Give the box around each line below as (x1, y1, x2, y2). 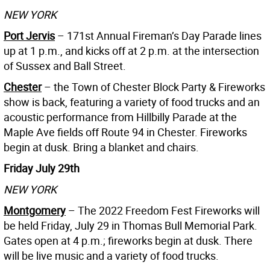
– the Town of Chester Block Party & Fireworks (42, 79, 265, 94)
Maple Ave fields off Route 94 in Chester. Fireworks (4, 124, 247, 139)
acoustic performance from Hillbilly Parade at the (4, 109, 237, 124)
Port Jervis (4, 28, 55, 43)
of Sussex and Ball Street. (4, 58, 126, 73)
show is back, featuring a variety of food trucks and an (4, 94, 260, 109)
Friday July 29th (4, 160, 80, 175)
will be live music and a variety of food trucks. (4, 248, 219, 263)
